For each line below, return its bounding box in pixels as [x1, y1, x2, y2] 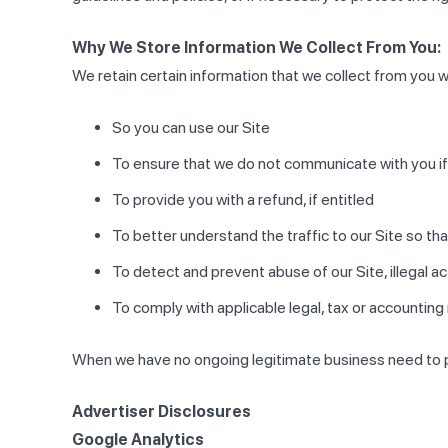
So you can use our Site [112, 118, 270, 138]
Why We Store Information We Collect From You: [72, 38, 441, 58]
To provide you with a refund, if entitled [112, 190, 374, 210]
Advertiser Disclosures [72, 402, 251, 422]
